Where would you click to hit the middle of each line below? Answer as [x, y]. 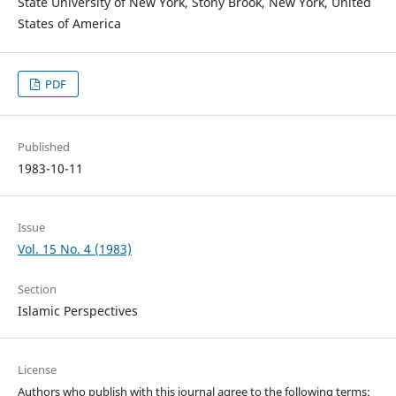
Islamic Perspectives [77, 311]
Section [37, 289]
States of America [69, 24]
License [37, 370]
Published [43, 147]
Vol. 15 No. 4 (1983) [74, 249]
